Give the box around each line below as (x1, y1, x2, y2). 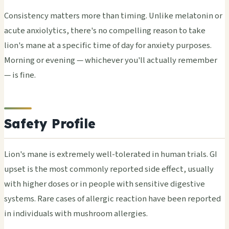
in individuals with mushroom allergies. (4, 207, 148, 220)
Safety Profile (4, 116, 96, 132)
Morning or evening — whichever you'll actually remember (4, 54, 217, 66)
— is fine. (4, 68, 36, 81)
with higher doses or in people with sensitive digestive (4, 177, 205, 190)
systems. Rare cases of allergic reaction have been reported (4, 192, 221, 205)
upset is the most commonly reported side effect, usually (4, 163, 214, 175)
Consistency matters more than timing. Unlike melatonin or (4, 9, 222, 22)
